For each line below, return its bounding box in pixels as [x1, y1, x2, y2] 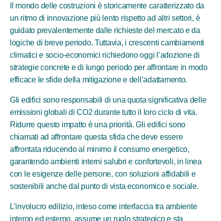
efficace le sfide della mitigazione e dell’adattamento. [10, 75, 187, 84]
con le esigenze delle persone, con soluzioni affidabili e [10, 170, 196, 178]
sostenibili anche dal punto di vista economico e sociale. [10, 182, 199, 190]
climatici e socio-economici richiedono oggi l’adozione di [10, 51, 200, 59]
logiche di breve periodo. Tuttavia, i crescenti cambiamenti [10, 38, 205, 47]
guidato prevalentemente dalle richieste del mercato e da [10, 26, 200, 35]
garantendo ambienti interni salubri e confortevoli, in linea [10, 157, 202, 166]
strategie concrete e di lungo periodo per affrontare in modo [10, 63, 208, 72]
